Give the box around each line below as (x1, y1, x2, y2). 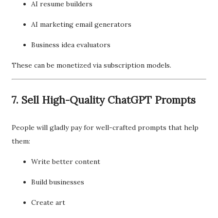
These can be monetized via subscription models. (12, 60, 171, 70)
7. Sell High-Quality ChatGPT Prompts (12, 93, 196, 107)
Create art (31, 198, 65, 207)
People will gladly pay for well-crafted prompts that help (12, 123, 199, 132)
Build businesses (31, 177, 84, 186)
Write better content (31, 157, 100, 166)
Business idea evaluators (31, 40, 110, 49)
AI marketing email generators (31, 19, 131, 29)
